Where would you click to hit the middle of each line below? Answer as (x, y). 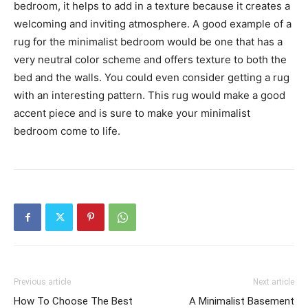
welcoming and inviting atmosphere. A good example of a (153, 23)
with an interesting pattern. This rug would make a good (150, 95)
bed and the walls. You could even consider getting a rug (152, 77)
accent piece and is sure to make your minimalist (132, 113)
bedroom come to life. (67, 131)
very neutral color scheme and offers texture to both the (150, 59)
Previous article (42, 282)
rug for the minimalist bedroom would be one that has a (148, 41)
